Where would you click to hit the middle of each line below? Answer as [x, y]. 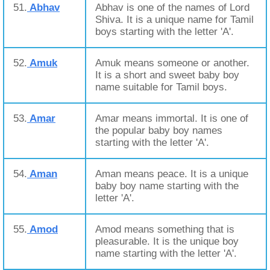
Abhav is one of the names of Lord [172, 8]
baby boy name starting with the [167, 186]
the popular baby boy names [159, 130]
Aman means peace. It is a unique [172, 174]
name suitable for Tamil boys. [161, 87]
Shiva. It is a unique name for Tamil [174, 20]
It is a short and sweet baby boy [167, 75]
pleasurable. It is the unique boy [167, 241]
